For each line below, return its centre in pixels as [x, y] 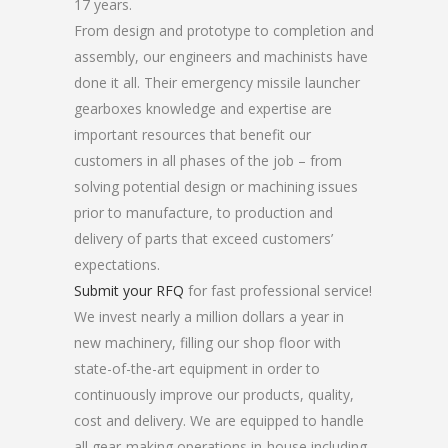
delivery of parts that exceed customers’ [203, 238]
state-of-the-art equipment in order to [197, 368]
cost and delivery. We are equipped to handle [219, 420]
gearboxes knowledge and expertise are [203, 108]
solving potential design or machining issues [216, 186]
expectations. [117, 264]
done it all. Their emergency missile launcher [217, 82]
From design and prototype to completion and [224, 30]
